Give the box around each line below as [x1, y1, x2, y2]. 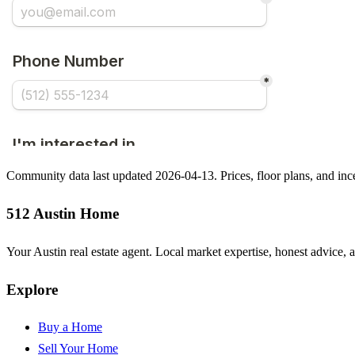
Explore [6, 281, 58, 298]
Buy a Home [38, 320, 102, 334]
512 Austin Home [6, 205, 119, 223]
